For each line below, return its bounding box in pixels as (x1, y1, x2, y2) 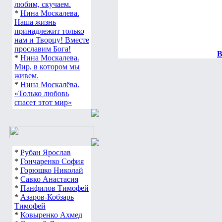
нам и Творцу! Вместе (14, 36, 89, 44)
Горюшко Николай (20, 166, 83, 174)
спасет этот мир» (14, 98, 72, 107)
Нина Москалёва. (20, 80, 79, 89)
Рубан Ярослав (20, 148, 71, 157)
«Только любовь (14, 89, 69, 98)
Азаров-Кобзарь (20, 193, 74, 201)
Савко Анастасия (20, 175, 78, 183)
